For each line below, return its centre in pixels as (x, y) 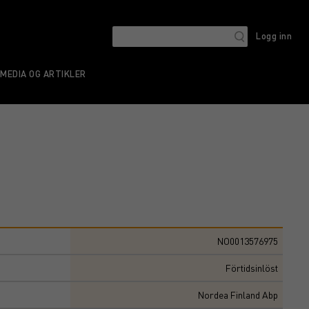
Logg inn (274, 36)
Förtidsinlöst (252, 268)
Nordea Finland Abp (238, 295)
